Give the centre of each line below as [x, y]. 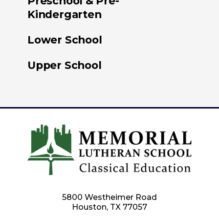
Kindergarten [65, 14]
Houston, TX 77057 [109, 207]
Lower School [65, 39]
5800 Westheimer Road [109, 197]
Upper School [65, 65]
